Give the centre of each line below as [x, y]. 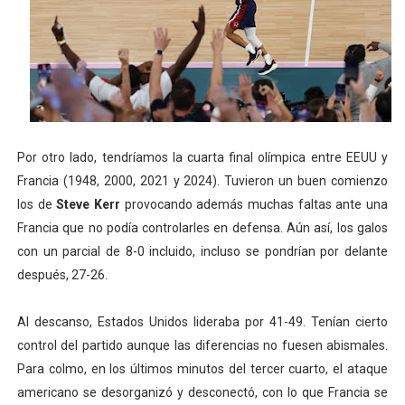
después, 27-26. [62, 275]
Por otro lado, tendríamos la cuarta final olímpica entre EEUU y [202, 157]
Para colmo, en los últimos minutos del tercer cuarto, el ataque [202, 369]
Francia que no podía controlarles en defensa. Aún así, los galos [202, 228]
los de [37, 204]
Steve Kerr [88, 204]
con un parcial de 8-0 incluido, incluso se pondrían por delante [202, 251]
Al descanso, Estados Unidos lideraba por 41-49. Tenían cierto [202, 322]
